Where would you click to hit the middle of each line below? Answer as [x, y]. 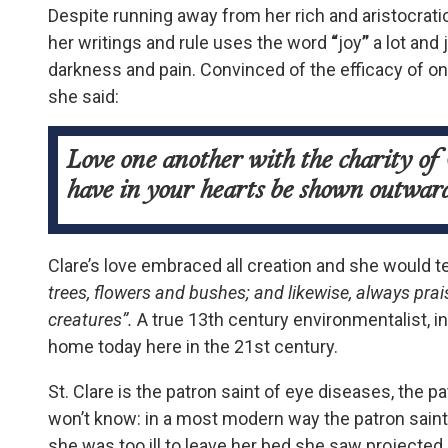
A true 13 [170, 320]
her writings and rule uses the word [189, 42]
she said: [83, 96]
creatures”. [90, 320]
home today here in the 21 [151, 347]
